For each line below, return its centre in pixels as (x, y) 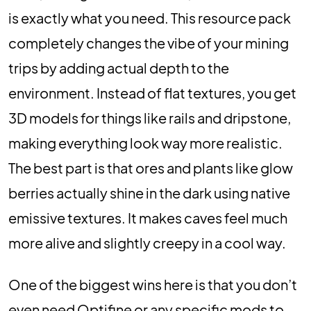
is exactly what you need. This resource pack (150, 18)
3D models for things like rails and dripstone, (150, 118)
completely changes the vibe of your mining (149, 43)
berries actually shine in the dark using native (149, 193)
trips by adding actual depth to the (119, 68)
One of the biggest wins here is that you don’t (153, 284)
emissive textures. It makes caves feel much (148, 218)
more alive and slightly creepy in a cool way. (147, 243)
